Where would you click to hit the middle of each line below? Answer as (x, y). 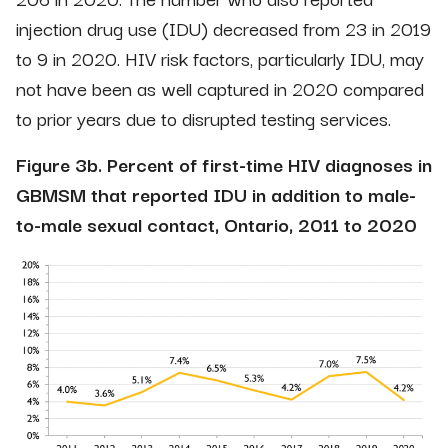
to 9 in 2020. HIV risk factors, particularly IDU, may (220, 58)
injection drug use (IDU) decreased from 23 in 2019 (223, 28)
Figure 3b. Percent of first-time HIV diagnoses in (224, 164)
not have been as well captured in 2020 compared (220, 88)
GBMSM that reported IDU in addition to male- (216, 194)
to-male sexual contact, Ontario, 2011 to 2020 (216, 224)
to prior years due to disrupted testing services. (203, 118)
